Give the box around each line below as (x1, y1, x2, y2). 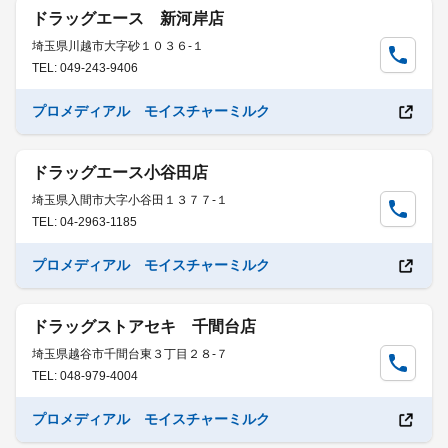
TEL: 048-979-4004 (32, 369, 138, 383)
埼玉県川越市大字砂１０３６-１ (32, 39, 204, 53)
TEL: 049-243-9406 (32, 61, 138, 75)
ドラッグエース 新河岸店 (32, 10, 224, 27)
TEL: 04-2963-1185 (32, 215, 137, 229)
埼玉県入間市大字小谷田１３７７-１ (32, 193, 228, 207)
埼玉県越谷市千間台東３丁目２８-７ (32, 347, 228, 361)
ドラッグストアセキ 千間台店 (32, 318, 256, 335)
